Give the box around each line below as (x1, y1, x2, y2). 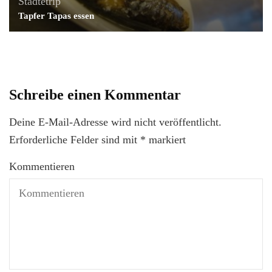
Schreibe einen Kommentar (9, 86, 181, 103)
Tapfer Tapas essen (18, 10, 94, 21)
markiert (146, 133, 186, 146)
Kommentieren (9, 160, 75, 172)
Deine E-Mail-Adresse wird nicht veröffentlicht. (9, 115, 222, 128)
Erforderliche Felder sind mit (9, 133, 140, 146)
